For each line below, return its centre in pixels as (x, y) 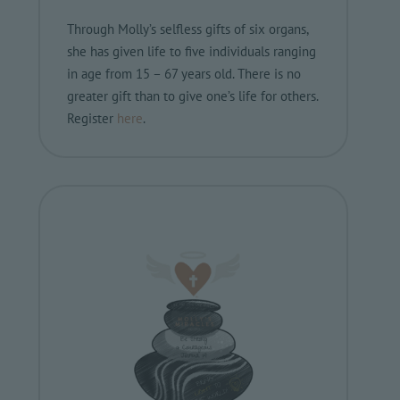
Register (92, 118)
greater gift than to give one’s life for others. (193, 96)
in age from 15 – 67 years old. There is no (184, 73)
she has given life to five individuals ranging (192, 51)
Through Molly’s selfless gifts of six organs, (188, 29)
